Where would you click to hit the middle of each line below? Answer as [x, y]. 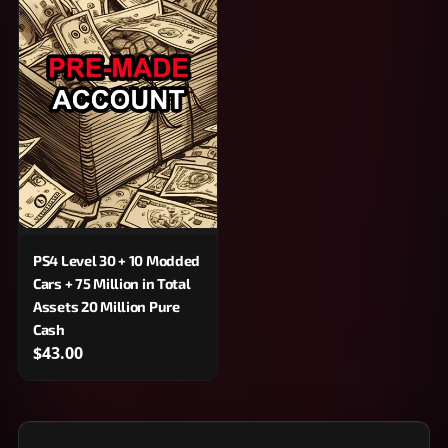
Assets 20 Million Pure [106, 307]
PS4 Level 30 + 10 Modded [117, 261]
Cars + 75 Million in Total [112, 284]
